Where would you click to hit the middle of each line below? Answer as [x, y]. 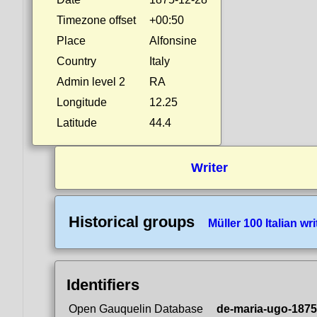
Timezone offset [96, 20]
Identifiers [103, 285]
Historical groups [132, 222]
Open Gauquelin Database [136, 309]
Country [76, 61]
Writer [209, 168]
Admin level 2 [91, 82]
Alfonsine [173, 41]
